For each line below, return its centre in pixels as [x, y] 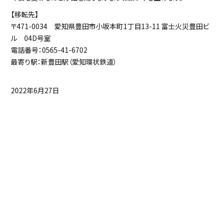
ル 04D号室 [31, 38]
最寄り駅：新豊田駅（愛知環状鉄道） [64, 62]
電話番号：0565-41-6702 [49, 50]
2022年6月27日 [35, 91]
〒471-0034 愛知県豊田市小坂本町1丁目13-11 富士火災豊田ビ [110, 26]
